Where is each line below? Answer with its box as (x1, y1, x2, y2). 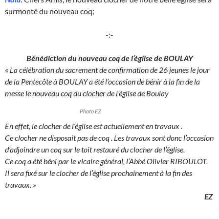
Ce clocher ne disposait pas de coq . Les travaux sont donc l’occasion (5, 133, 214, 143)
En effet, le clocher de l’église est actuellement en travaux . (5, 121, 184, 131)
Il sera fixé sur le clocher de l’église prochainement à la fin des (5, 168, 192, 178)
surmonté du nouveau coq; (5, 6, 94, 16)
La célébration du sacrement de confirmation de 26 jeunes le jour (10, 65, 210, 75)
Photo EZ (80, 108, 101, 115)
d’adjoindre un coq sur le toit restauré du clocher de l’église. (5, 145, 186, 154)
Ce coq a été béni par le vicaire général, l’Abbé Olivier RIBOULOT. (5, 156, 209, 166)
